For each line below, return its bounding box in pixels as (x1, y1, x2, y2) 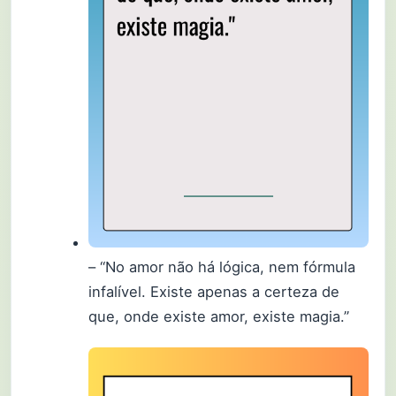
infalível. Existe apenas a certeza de (88, 282, 340, 301)
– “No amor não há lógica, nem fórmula (88, 257, 356, 276)
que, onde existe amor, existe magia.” (88, 307, 350, 325)
